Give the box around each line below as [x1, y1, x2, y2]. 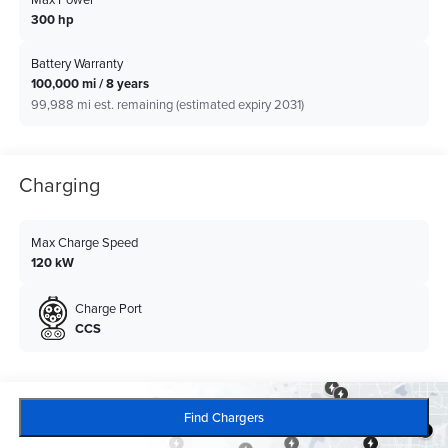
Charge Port [74, 298, 142, 317]
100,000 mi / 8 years [30, 74, 149, 94]
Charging [18, 169, 100, 199]
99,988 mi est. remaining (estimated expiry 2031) [30, 94, 304, 113]
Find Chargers [184, 407, 264, 426]
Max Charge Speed [30, 232, 138, 251]
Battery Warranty [30, 54, 123, 73]
